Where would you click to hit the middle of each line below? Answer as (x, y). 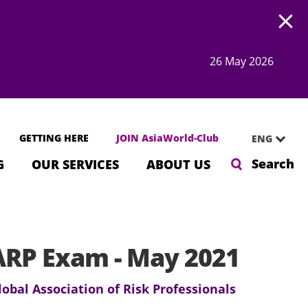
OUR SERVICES (75, 164)
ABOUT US (178, 164)
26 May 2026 (242, 61)
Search (273, 164)
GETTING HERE (54, 138)
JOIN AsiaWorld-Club (167, 138)
